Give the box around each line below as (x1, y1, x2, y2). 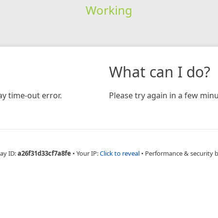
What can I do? (109, 61, 210, 82)
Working (85, 1, 132, 18)
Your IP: (76, 148, 100, 158)
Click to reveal (100, 148, 140, 158)
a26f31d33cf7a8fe (18, 148, 71, 158)
